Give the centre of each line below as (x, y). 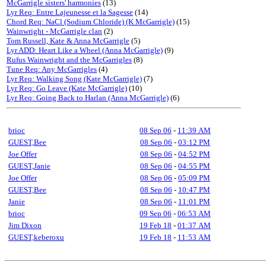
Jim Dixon (25, 225)
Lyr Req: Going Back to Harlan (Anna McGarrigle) (88, 98)
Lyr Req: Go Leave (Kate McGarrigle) (67, 88)
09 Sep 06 (156, 213)
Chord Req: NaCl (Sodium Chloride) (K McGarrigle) (91, 22)
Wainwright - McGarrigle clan (54, 31)
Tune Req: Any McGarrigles (52, 69)
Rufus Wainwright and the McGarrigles (69, 60)
